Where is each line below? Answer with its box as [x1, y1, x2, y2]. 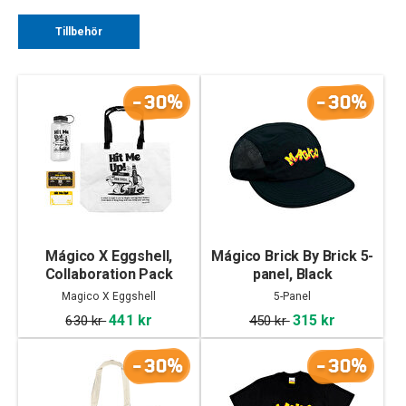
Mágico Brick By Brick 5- [211, 247, 374, 265]
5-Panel [273, 290, 312, 303]
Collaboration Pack [44, 266, 173, 283]
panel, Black [252, 266, 333, 283]
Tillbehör [54, 25, 103, 38]
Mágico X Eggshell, [45, 247, 173, 265]
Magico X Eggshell [61, 290, 157, 303]
